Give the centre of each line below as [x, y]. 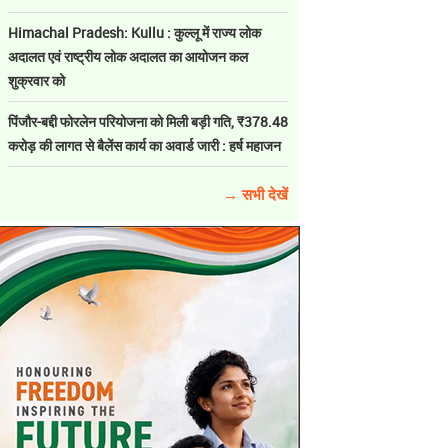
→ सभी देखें [255, 194]
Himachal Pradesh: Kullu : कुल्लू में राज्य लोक [134, 32]
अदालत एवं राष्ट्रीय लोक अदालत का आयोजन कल [128, 56]
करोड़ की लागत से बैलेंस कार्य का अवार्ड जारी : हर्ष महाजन [144, 145]
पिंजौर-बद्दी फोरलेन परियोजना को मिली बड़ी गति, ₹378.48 [148, 121]
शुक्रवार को [36, 80]
